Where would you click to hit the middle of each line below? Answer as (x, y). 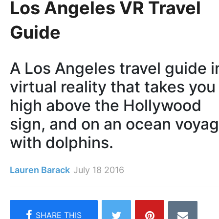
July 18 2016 (99, 170)
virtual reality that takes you (113, 87)
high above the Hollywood (106, 106)
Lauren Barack (40, 170)
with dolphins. (62, 143)
